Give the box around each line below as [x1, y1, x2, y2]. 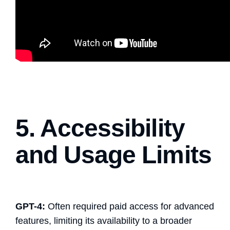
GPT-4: [15, 201, 45, 212]
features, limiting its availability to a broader [15, 215, 192, 226]
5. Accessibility [15, 114, 185, 142]
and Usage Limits [15, 141, 212, 168]
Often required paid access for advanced [45, 201, 214, 212]
